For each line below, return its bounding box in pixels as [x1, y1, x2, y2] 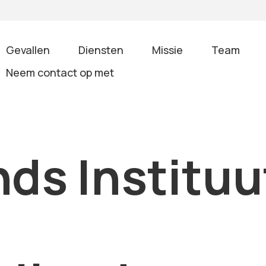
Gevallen [6, 43, 50, 57]
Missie [152, 43, 183, 57]
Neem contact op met [6, 65, 115, 80]
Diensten [78, 43, 124, 57]
